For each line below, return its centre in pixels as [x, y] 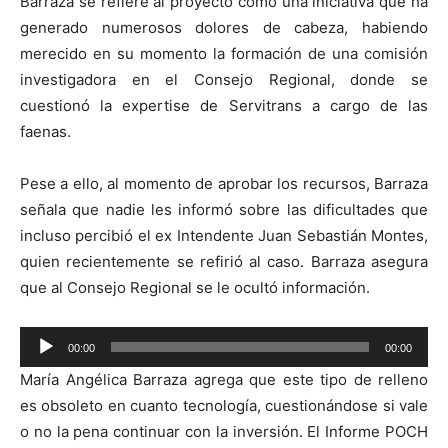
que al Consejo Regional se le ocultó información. [195, 287]
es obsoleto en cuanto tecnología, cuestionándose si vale [224, 405]
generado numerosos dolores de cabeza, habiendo [224, 27]
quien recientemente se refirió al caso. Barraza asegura [224, 261]
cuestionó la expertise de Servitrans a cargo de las [224, 105]
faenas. [45, 131]
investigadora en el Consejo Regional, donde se [224, 79]
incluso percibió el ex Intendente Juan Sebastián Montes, [224, 235]
